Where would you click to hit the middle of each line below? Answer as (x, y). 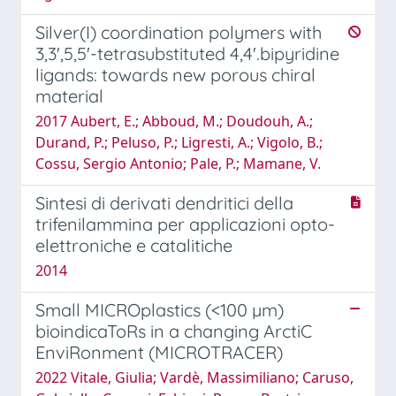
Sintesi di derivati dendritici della (164, 202)
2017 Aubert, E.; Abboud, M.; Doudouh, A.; (174, 121)
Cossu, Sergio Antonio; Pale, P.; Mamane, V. (178, 163)
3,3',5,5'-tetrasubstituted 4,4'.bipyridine (187, 53)
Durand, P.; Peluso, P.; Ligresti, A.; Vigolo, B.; (179, 142)
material (69, 95)
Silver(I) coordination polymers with (179, 32)
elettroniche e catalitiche (134, 245)
